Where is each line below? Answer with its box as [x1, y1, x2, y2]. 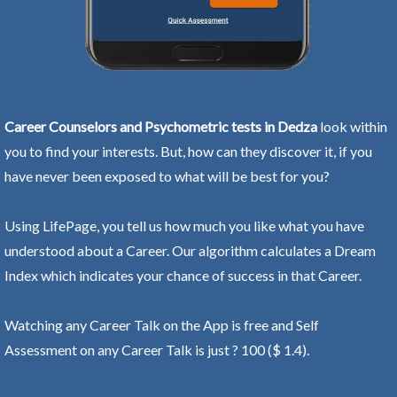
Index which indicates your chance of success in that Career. [4, 266, 362, 284]
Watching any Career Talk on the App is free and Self [4, 315, 319, 333]
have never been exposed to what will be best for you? [4, 167, 330, 184]
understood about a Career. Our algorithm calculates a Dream [4, 241, 376, 259]
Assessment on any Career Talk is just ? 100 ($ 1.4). [4, 340, 309, 358]
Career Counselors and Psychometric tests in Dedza [4, 117, 317, 135]
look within [317, 117, 387, 135]
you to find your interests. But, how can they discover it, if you [4, 142, 372, 160]
